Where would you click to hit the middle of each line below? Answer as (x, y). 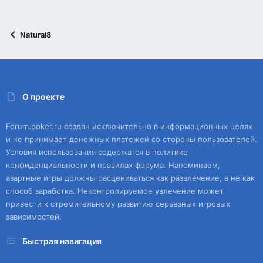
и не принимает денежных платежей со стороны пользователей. (131, 139)
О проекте (43, 96)
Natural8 (36, 35)
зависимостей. (34, 217)
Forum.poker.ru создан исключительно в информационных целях (129, 127)
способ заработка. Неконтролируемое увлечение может (115, 191)
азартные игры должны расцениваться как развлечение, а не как (130, 178)
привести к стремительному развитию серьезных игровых (118, 204)
